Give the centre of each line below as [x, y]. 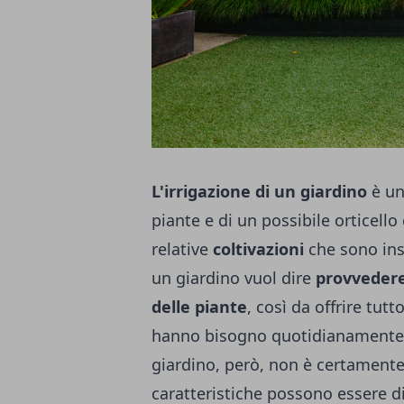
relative [182, 248]
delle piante [199, 306]
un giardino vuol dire [231, 277]
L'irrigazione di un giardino [262, 191]
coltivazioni [258, 248]
